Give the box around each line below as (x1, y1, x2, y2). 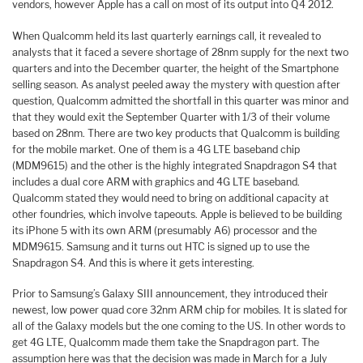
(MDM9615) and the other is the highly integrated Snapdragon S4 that (12, 159, 337, 172)
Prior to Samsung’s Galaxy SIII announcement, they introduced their (12, 288, 328, 301)
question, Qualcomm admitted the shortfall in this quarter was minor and (12, 94, 348, 107)
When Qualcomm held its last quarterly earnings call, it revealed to (12, 29, 321, 42)
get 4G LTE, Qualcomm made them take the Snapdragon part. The (12, 336, 319, 349)
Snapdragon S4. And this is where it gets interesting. (12, 256, 254, 269)
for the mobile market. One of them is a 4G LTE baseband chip (12, 143, 300, 156)
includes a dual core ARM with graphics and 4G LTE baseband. (12, 175, 300, 188)
